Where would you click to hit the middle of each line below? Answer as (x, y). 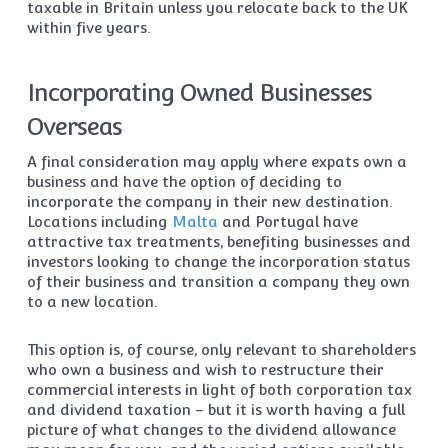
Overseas (74, 126)
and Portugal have (287, 221)
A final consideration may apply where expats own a (216, 161)
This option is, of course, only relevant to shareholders (221, 349)
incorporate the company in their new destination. (209, 201)
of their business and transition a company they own (218, 281)
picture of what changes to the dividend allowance (211, 429)
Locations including (99, 221)
